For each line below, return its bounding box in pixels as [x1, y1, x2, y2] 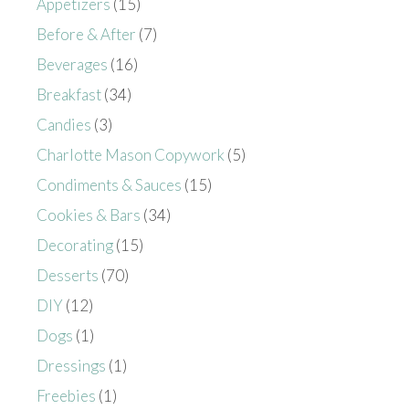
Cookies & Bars [37, 205, 141, 225]
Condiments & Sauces [37, 175, 182, 195]
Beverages [37, 55, 108, 75]
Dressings [37, 356, 106, 376]
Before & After [37, 25, 136, 45]
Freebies [37, 386, 96, 406]
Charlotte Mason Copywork [37, 145, 225, 165]
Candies [37, 115, 91, 135]
